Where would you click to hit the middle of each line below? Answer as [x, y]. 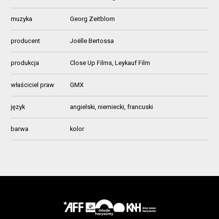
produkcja [25, 63]
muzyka [22, 19]
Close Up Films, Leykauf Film [110, 63]
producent [26, 41]
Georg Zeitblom [93, 19]
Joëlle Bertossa [92, 41]
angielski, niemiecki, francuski [112, 107]
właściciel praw [33, 85]
